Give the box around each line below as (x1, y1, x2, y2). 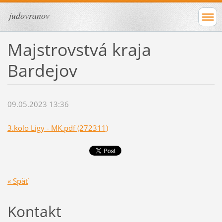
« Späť (7, 175, 28, 186)
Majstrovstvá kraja (7, 38, 151, 61)
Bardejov (7, 58, 77, 82)
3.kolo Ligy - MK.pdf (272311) (7, 123, 108, 133)
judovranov (9, 9, 50, 21)
